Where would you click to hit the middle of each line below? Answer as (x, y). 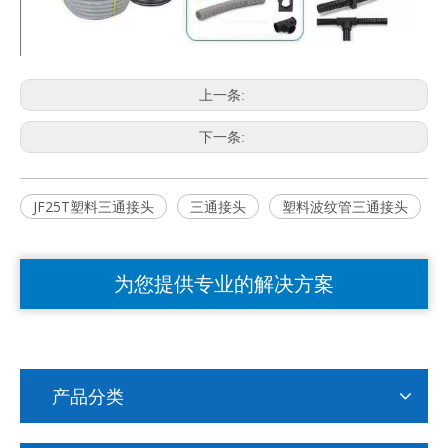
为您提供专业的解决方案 (224, 284)
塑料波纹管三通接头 (345, 207)
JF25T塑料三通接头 (93, 207)
